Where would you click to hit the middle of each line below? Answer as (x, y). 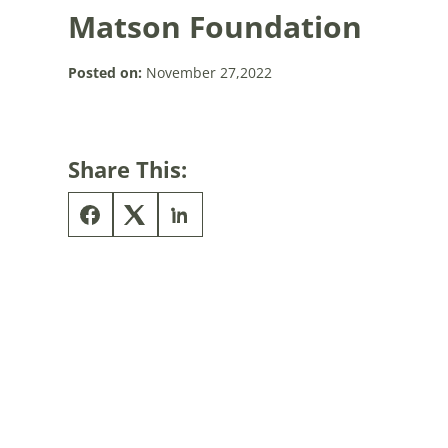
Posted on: (104, 72)
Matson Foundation (214, 26)
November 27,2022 (206, 72)
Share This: (127, 169)
